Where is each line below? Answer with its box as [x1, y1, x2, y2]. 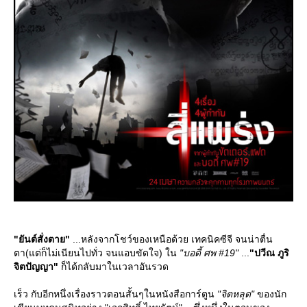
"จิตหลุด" [217, 288, 254, 299]
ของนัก [254, 288, 286, 299]
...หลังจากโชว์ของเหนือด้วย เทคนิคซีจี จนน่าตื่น [70, 233, 273, 245]
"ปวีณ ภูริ [249, 247, 289, 258]
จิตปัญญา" [14, 260, 58, 272]
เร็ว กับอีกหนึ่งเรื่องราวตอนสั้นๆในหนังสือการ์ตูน [14, 288, 217, 299]
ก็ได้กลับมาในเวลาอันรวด [58, 260, 169, 272]
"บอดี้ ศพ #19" [180, 247, 238, 258]
